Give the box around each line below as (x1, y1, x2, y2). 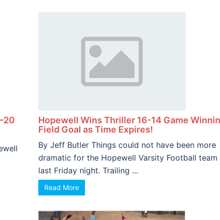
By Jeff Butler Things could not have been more (38, 140, 216, 150)
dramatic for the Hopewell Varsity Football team (38, 153, 218, 163)
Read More (44, 183, 79, 192)
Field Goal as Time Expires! (38, 124, 153, 135)
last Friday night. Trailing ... (38, 165, 138, 175)
